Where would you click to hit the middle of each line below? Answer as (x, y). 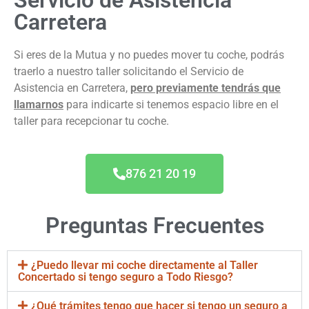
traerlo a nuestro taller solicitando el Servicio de (129, 72)
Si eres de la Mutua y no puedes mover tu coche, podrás (149, 55)
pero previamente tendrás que (206, 88)
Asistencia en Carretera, (72, 88)
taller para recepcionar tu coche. (91, 121)
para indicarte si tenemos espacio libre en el (172, 105)
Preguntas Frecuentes (154, 225)
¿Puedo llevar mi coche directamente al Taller (145, 265)
